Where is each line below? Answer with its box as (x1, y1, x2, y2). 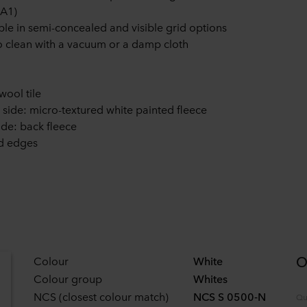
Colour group (34, 271, 102, 286)
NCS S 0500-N (193, 288, 266, 304)
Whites (193, 271, 228, 286)
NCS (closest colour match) (34, 288, 169, 304)
